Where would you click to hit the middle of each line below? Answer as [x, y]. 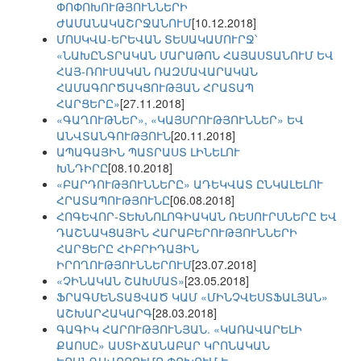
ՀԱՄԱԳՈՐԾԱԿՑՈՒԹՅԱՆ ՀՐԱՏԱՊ [155, 87]
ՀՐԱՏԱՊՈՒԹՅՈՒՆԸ [113, 200]
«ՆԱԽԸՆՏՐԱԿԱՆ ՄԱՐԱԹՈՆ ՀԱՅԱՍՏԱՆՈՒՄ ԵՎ [195, 55]
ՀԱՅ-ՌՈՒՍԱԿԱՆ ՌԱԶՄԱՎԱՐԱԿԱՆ [157, 71]
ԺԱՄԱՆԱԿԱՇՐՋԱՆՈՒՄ [124, 23]
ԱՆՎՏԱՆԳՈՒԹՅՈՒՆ [114, 136]
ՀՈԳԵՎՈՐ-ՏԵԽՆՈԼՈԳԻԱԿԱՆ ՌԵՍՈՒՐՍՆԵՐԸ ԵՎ [197, 216]
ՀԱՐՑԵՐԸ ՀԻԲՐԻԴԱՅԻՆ [128, 249]
